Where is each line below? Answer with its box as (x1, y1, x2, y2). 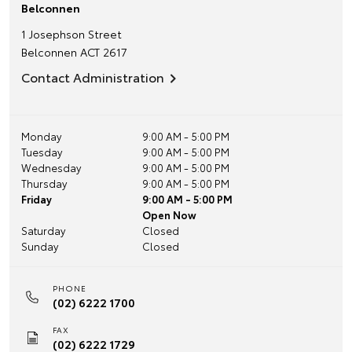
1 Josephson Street (21, 26, 122, 42)
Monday (21, 129, 61, 143)
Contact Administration (21, 68, 164, 86)
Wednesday (21, 160, 81, 174)
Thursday (21, 176, 67, 190)
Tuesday (21, 145, 62, 159)
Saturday (21, 223, 65, 237)
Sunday (21, 239, 58, 253)
